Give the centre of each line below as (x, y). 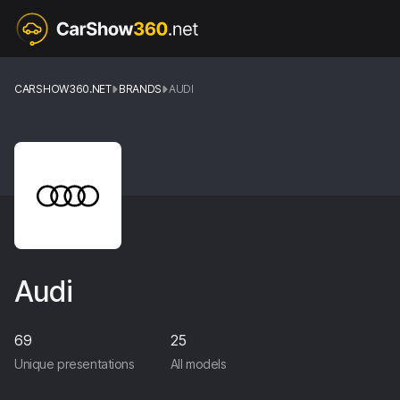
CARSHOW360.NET (63, 89)
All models (198, 364)
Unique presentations (75, 364)
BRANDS (140, 89)
